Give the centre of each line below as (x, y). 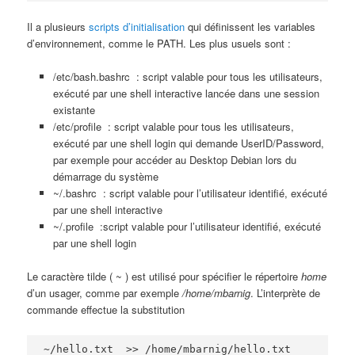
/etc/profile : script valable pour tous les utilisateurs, (173, 127)
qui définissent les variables (250, 27)
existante (74, 110)
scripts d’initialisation (137, 27)
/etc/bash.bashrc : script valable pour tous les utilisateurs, (187, 77)
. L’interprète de (286, 293)
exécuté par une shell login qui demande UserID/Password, (188, 143)
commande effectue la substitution (106, 310)
